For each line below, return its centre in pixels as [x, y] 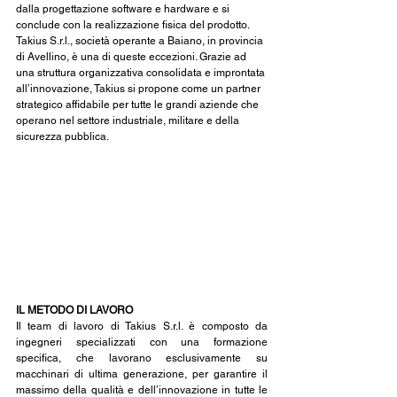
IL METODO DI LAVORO [74, 310]
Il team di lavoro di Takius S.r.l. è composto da [142, 326]
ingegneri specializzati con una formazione [142, 342]
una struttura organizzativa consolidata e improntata [142, 73]
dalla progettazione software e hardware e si [124, 9]
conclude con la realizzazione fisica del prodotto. [134, 25]
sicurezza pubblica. [62, 137]
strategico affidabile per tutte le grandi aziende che [139, 105]
